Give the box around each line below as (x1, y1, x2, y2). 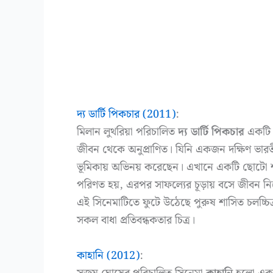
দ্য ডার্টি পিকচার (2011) (77, 105, 175, 124)
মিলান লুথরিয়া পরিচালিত (77, 123, 178, 141)
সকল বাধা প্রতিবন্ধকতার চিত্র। (77, 211, 195, 230)
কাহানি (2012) (77, 246, 140, 264)
